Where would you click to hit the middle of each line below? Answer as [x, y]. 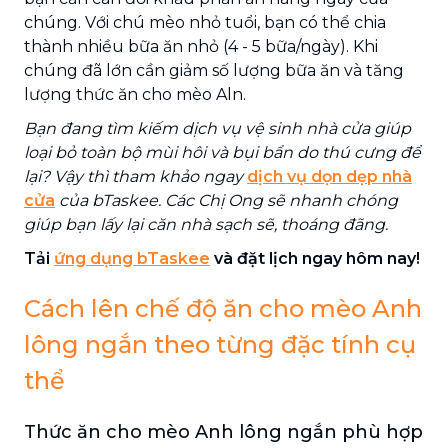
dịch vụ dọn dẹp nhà [329, 176]
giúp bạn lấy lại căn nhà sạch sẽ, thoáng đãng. [206, 224]
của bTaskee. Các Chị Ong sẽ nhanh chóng [226, 200]
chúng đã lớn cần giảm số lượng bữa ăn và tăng [214, 70]
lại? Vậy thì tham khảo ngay [135, 176]
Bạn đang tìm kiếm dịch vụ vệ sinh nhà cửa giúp [217, 128]
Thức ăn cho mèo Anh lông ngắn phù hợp [223, 431]
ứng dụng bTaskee [132, 258]
